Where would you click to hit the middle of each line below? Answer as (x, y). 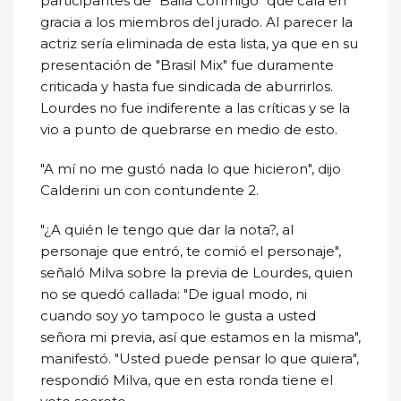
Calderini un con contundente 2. (149, 191)
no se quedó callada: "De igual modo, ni (174, 294)
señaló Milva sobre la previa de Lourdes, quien (196, 273)
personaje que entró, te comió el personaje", (191, 252)
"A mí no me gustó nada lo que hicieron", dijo (191, 169)
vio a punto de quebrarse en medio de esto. (189, 130)
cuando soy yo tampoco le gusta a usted (178, 316)
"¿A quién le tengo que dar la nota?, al (167, 230)
